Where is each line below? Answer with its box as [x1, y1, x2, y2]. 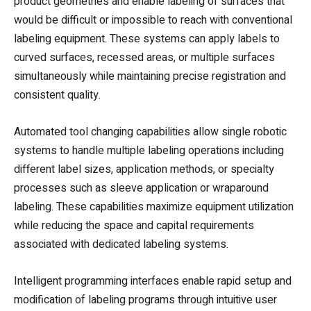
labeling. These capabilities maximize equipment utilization [14, 198, 294, 215]
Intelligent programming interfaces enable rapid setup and [14, 272, 292, 289]
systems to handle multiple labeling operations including [14, 142, 284, 159]
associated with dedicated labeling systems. [14, 235, 228, 253]
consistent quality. [14, 86, 101, 103]
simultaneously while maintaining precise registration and [14, 67, 286, 85]
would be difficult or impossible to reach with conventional [14, 11, 292, 28]
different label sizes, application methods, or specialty [14, 160, 274, 178]
